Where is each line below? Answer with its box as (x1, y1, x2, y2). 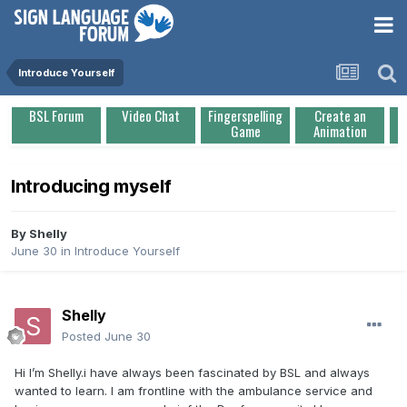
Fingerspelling (208, 105, 283, 125)
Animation (313, 121, 367, 141)
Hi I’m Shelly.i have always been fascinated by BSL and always (15, 365, 370, 381)
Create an (313, 105, 366, 125)
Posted (62, 329, 104, 344)
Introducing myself (11, 175, 172, 198)
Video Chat (122, 105, 180, 125)
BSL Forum (29, 105, 84, 125)
